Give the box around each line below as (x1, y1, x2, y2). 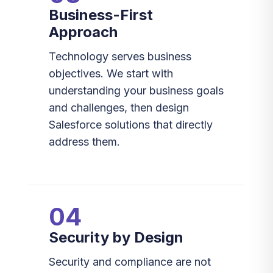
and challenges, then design (49, 101, 189, 114)
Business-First (49, 6, 153, 24)
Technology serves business (49, 50, 191, 63)
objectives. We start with (49, 67, 173, 80)
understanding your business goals (49, 84, 224, 97)
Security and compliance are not (49, 255, 211, 268)
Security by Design (49, 229, 183, 246)
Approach (49, 23, 118, 41)
